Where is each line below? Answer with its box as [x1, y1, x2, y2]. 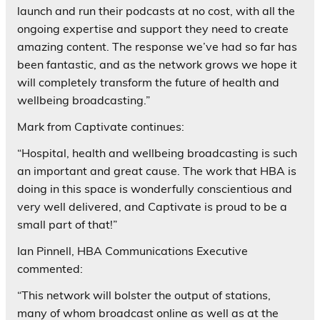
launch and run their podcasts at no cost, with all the [17, 3, 295, 18]
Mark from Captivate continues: [17, 119, 184, 134]
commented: [17, 261, 83, 276]
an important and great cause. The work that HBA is [17, 163, 296, 178]
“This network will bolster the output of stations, [17, 287, 271, 302]
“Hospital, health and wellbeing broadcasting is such [17, 145, 297, 160]
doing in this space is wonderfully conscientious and [17, 181, 292, 196]
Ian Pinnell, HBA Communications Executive [17, 243, 248, 258]
